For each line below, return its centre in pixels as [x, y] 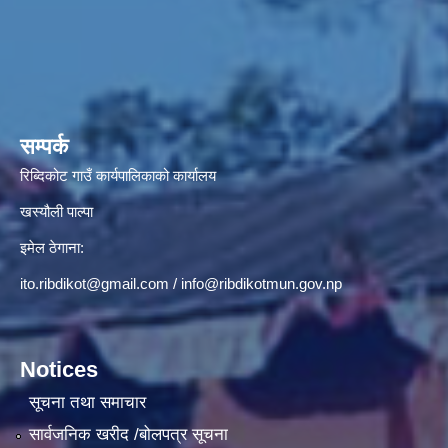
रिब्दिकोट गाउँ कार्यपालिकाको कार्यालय [120, 175]
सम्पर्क [44, 146]
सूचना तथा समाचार [87, 403]
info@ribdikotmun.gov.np [261, 283]
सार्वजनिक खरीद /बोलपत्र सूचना [128, 434]
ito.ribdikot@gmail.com [94, 283]
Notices [59, 369]
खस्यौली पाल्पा [56, 211]
